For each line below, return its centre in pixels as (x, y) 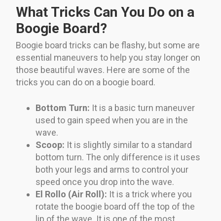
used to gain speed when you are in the (112, 120)
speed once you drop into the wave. (105, 182)
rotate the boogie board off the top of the (115, 206)
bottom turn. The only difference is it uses (118, 157)
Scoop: (50, 145)
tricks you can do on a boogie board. (86, 82)
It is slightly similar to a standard (128, 145)
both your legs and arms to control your (112, 169)
